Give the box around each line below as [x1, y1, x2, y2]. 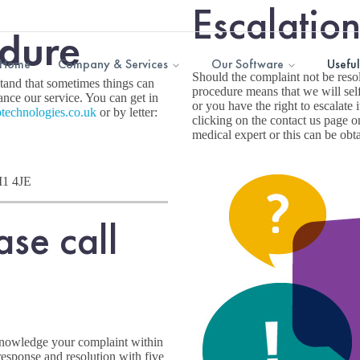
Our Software [211, 55, 284, 72]
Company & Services [58, 55, 168, 72]
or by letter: [96, 105, 161, 119]
